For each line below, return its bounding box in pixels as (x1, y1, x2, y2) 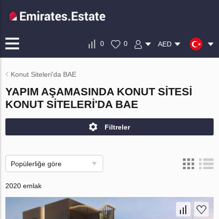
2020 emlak (5, 182, 42, 190)
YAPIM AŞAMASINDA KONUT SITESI (5, 86, 193, 98)
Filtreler (105, 123, 130, 131)
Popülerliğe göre (11, 160, 62, 168)
